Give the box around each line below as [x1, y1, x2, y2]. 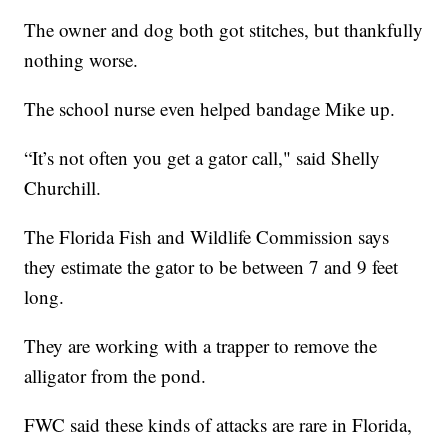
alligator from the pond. [24, 362, 207, 388]
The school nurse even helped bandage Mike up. [24, 95, 396, 121]
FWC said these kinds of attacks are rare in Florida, [24, 411, 413, 437]
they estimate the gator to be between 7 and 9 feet [24, 253, 399, 279]
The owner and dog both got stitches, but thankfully [24, 16, 424, 42]
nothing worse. [24, 46, 139, 72]
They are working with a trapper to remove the [24, 332, 378, 358]
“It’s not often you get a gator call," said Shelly [24, 144, 381, 170]
